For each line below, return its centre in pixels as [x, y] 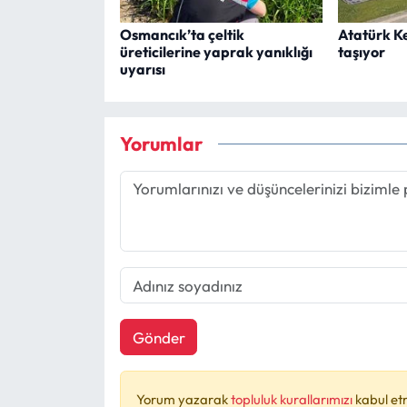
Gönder [159, 337]
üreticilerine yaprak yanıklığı [216, 52]
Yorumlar [161, 144]
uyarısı [142, 69]
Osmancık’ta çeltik [182, 35]
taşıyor [361, 52]
